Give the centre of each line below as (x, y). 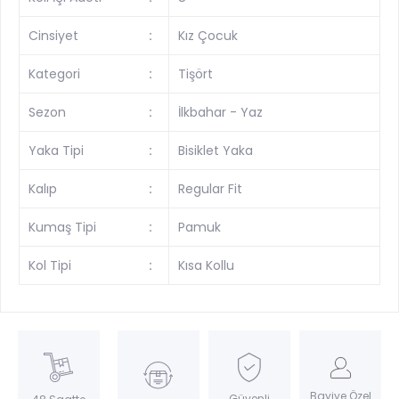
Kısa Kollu (207, 265)
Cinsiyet (53, 35)
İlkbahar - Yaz (221, 112)
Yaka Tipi (56, 150)
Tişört (196, 73)
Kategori (54, 73)
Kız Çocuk (208, 35)
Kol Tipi (50, 265)
